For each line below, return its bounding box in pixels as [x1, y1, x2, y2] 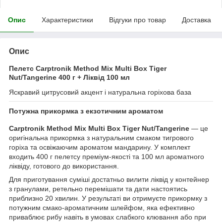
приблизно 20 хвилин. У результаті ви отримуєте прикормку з [9, 194, 207, 203]
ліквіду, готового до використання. [9, 162, 119, 170]
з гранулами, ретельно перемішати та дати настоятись [9, 185, 187, 193]
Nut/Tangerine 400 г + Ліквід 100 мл [9, 73, 130, 81]
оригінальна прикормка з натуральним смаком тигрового [9, 134, 194, 142]
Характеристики [42, 15, 93, 24]
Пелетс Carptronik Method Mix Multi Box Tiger [9, 64, 166, 72]
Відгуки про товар [109, 15, 166, 24]
